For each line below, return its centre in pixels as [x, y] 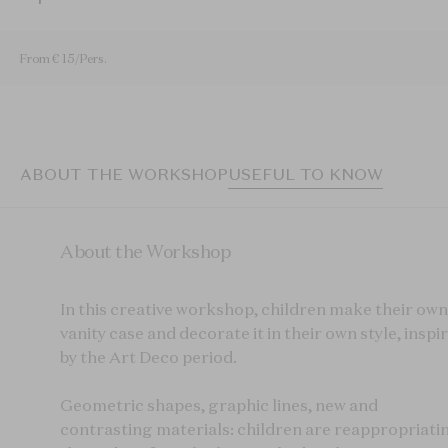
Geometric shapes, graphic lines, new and [219, 405]
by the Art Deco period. [148, 357]
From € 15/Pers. [63, 59]
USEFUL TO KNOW [305, 174]
